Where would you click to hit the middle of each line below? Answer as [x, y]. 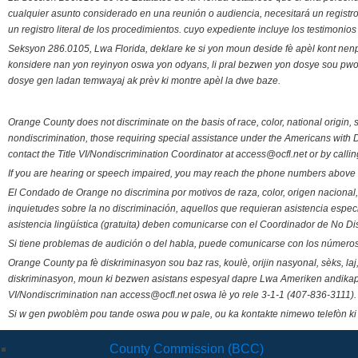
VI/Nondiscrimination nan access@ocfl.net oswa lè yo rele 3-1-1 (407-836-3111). [182, 295]
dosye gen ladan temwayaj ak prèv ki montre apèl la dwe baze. [144, 81]
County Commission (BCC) [186, 349]
